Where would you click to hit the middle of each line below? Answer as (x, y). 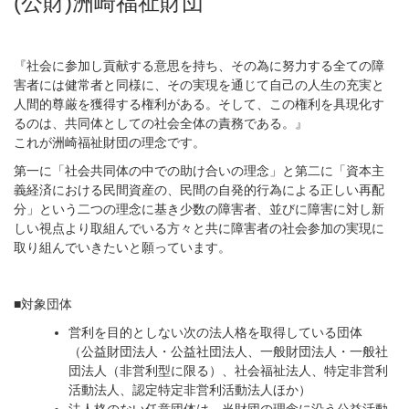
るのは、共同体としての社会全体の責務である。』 (161, 123)
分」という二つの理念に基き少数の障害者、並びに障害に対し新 (199, 209)
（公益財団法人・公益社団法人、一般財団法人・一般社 (228, 351)
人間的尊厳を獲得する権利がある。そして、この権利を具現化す (199, 104)
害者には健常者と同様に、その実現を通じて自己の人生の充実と (199, 85)
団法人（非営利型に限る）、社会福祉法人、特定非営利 (228, 371)
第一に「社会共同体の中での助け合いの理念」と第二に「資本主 (199, 171)
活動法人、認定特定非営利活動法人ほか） (190, 390)
